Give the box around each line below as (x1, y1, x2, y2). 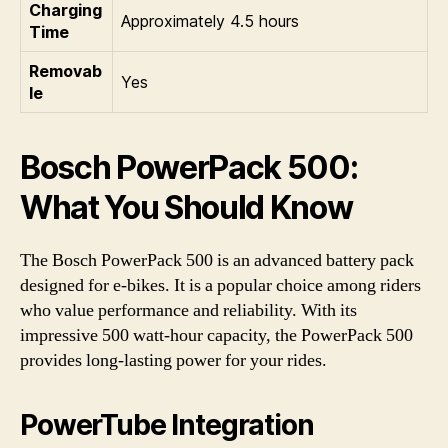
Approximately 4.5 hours (121, 11, 299, 31)
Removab (29, 61, 102, 81)
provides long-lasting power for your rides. (20, 349, 327, 372)
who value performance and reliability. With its (20, 299, 357, 322)
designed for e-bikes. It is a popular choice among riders (20, 274, 421, 297)
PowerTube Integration (20, 408, 314, 442)
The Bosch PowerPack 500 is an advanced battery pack (20, 249, 414, 272)
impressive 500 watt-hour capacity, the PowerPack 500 (20, 324, 413, 347)
